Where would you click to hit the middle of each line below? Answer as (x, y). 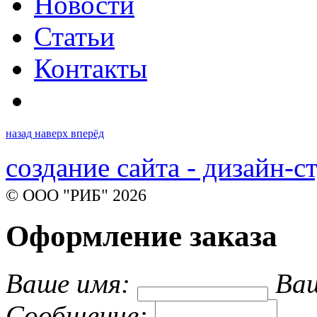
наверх (53, 133)
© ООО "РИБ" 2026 (76, 195)
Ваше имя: (68, 284)
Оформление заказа (142, 236)
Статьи (74, 36)
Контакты (91, 68)
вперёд (87, 133)
